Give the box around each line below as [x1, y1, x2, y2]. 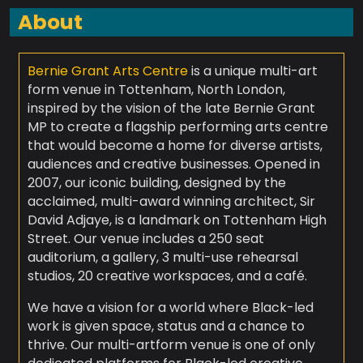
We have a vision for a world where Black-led [27, 298, 314, 318]
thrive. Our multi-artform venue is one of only [27, 335, 315, 355]
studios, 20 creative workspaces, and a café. [27, 267, 307, 286]
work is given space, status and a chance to [27, 317, 305, 336]
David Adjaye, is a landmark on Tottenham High [27, 211, 327, 230]
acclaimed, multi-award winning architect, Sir [27, 192, 315, 211]
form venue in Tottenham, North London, [27, 80, 285, 100]
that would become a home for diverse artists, [27, 136, 322, 156]
